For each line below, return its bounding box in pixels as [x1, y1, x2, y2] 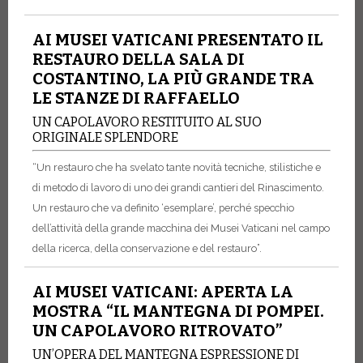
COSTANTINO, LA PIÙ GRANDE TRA [32, 69, 314, 89]
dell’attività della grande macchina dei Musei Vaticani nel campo [32, 221, 330, 234]
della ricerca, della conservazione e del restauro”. [32, 241, 262, 254]
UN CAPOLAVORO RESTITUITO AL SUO [32, 114, 262, 130]
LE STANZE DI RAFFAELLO [32, 88, 240, 109]
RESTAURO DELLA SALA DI [32, 49, 245, 70]
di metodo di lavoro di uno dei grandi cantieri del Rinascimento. [32, 181, 324, 194]
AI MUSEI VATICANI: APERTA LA [32, 281, 293, 301]
